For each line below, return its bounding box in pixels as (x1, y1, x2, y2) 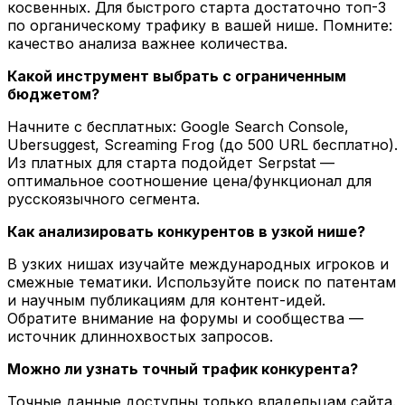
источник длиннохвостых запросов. (7, 326, 273, 345)
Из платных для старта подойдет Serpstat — (7, 153, 334, 172)
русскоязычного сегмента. (7, 189, 200, 208)
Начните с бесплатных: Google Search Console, (7, 117, 349, 136)
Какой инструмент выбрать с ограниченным (7, 66, 346, 85)
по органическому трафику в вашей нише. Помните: (7, 15, 392, 34)
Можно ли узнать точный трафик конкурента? (7, 359, 358, 378)
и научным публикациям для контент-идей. (7, 290, 325, 309)
